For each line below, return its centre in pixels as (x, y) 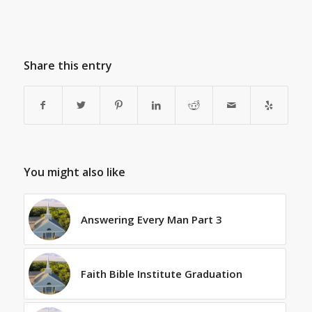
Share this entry (68, 65)
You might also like (74, 172)
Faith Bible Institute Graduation (161, 273)
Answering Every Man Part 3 (151, 219)
